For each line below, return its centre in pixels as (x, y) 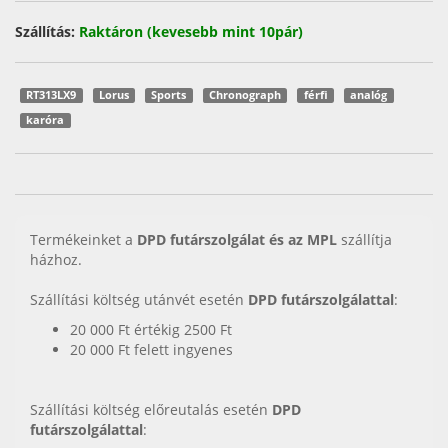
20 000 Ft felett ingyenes (151, 350)
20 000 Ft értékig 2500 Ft (151, 330)
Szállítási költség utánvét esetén (139, 300)
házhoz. (56, 260)
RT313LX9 (51, 95)
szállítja (364, 240)
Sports (169, 95)
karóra (45, 120)
